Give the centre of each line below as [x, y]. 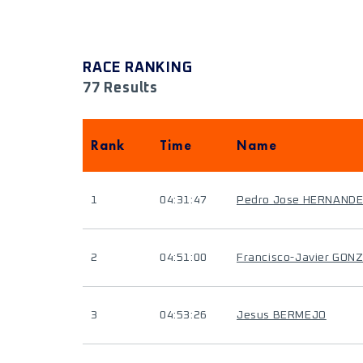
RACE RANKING [138, 68]
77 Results [120, 88]
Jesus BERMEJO [282, 315]
